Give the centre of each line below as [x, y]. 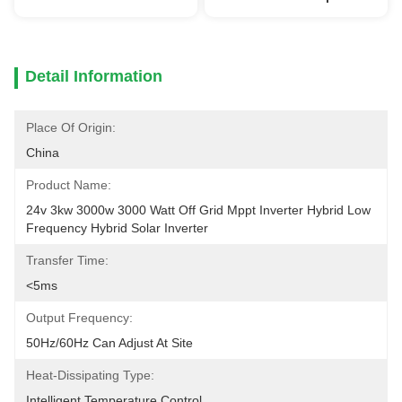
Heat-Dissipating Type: [90, 375]
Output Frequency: [79, 318]
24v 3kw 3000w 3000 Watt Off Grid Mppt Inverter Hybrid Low [198, 210]
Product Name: [69, 185]
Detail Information [94, 76]
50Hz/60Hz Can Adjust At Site [109, 343]
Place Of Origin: [71, 127]
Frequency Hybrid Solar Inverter [117, 228]
